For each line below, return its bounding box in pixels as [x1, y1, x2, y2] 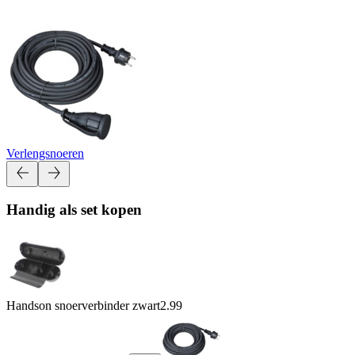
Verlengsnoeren [6, 146, 84, 160]
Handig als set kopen [6, 201, 142, 219]
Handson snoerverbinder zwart [6, 298, 160, 312]
